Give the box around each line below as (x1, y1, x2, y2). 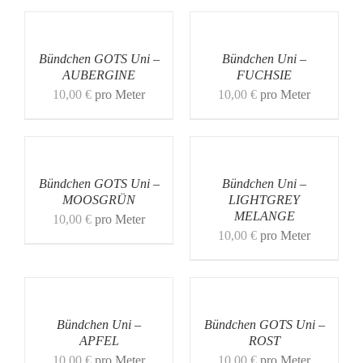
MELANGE (233, 208, 295, 223)
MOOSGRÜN (62, 192, 135, 207)
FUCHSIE (237, 67, 292, 82)
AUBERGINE (62, 67, 135, 82)
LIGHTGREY (228, 192, 300, 207)
